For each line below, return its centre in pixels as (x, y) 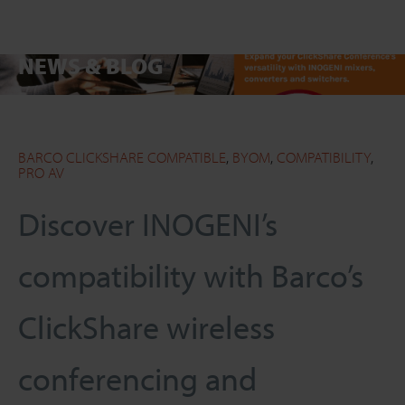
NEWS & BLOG (90, 66)
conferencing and (137, 378)
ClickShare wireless (146, 326)
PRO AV (41, 172)
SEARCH (59, 95)
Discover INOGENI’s (148, 223)
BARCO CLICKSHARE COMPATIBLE (122, 157)
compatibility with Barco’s (191, 275)
